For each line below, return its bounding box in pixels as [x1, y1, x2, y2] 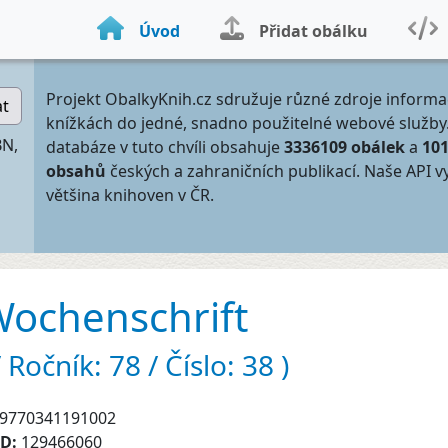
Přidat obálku [259, 20, 368, 42]
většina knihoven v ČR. [46, 184, 214, 206]
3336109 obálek [284, 136, 405, 158]
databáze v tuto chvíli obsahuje [46, 136, 284, 158]
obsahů [46, 160, 106, 182]
